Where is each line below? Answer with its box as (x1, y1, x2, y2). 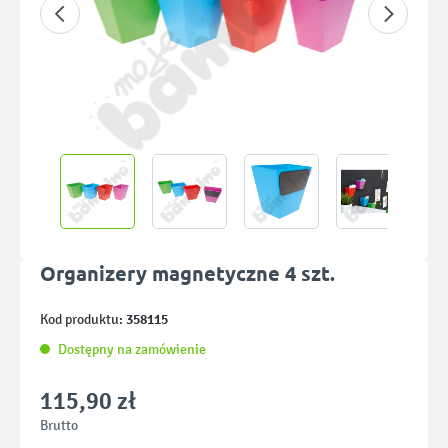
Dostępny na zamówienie (58, 341, 206, 358)
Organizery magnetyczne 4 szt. (40, 260, 335, 286)
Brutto (40, 417, 78, 434)
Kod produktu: (40, 311, 126, 328)
